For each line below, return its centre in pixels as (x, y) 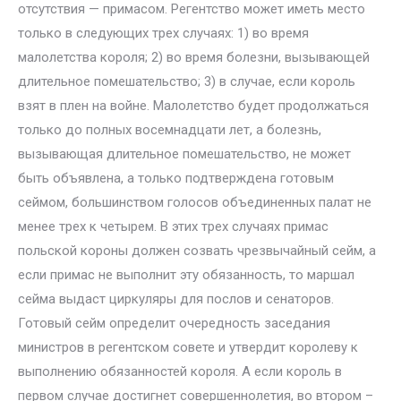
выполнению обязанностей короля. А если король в (180, 371)
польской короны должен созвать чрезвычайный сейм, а (197, 251)
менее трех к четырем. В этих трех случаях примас (173, 226)
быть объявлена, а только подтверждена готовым (176, 178)
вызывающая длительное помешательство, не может (184, 154)
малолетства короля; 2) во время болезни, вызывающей (194, 57)
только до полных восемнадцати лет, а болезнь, (170, 130)
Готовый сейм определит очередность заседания (174, 323)
